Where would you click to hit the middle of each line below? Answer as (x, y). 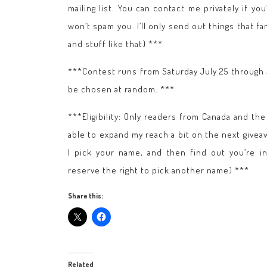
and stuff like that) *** (115, 44)
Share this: (86, 195)
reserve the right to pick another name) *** (159, 170)
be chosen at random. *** (121, 89)
